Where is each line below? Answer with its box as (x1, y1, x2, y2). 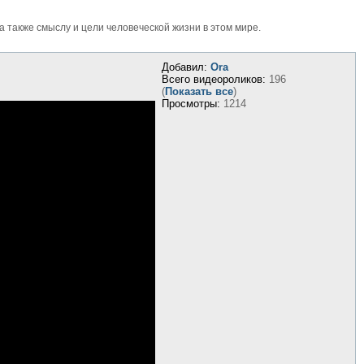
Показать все (164, 85, 233, 97)
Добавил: (161, 61, 207, 73)
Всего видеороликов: (161, 73, 266, 85)
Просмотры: (161, 97, 220, 110)
